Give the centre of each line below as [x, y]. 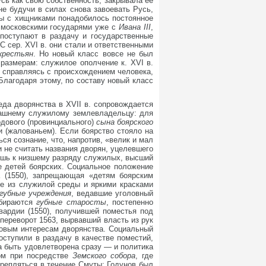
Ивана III [135, 27]
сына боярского [125, 122]
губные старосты [71, 202]
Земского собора [104, 256]
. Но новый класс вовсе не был [93, 54]
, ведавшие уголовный [113, 193]
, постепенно [130, 202]
